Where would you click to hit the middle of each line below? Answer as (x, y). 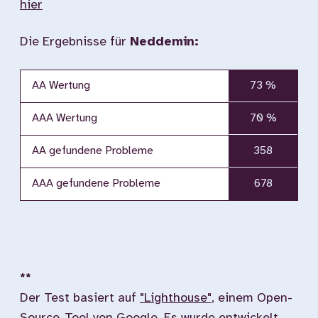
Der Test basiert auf (80, 298)
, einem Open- (252, 298)
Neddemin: (164, 42)
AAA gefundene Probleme (96, 183)
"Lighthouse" (176, 298)
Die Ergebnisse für (75, 42)
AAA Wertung (65, 118)
